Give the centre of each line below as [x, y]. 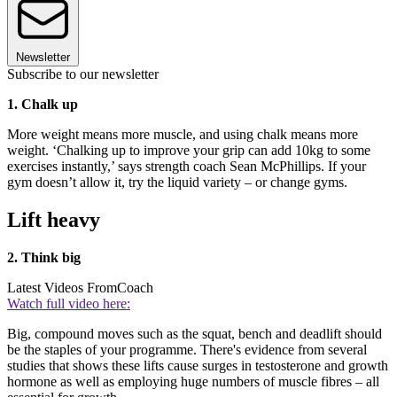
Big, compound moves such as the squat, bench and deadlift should [195, 334]
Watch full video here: [69, 304]
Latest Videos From [62, 288]
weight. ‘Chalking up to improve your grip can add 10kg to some [189, 151]
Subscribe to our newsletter [83, 74]
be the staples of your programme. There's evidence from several [187, 350]
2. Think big [44, 258]
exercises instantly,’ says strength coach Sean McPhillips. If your [187, 167]
